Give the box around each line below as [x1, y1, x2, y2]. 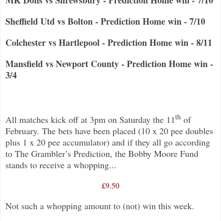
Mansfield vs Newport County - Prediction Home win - [5, 57, 213, 70]
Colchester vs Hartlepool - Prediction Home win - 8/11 [5, 36, 212, 49]
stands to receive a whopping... [5, 158, 116, 171]
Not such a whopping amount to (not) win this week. [5, 199, 194, 212]
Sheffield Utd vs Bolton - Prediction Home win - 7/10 [5, 14, 205, 28]
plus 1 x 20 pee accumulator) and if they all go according [5, 136, 210, 148]
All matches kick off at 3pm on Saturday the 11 [5, 113, 175, 125]
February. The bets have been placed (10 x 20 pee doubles [5, 124, 213, 137]
